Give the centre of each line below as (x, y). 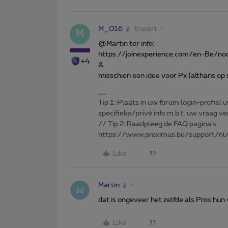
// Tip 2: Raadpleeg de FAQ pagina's (157, 124)
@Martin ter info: (126, 44)
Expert (146, 29)
